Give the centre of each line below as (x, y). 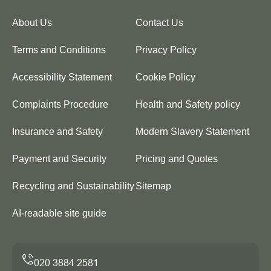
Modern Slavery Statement (192, 131)
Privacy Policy (166, 50)
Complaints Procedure (60, 104)
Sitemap (153, 186)
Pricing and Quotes (177, 158)
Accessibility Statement (62, 77)
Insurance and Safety (57, 131)
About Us (32, 22)
